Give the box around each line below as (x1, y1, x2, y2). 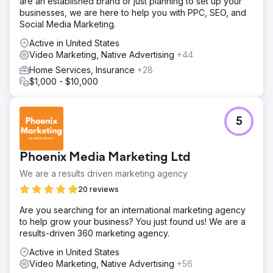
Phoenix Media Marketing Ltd (19, 151, 191, 165)
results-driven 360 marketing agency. (19, 227, 169, 238)
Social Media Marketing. (19, 18, 116, 29)
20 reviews (78, 184, 119, 194)
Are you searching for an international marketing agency (19, 204, 246, 215)
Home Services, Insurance (29, 64, 137, 75)
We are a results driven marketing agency (19, 168, 188, 179)
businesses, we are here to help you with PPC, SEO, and (19, 7, 246, 18)
